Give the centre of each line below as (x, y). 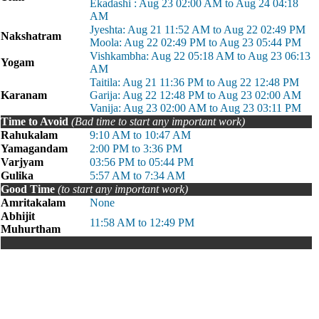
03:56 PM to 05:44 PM (142, 162)
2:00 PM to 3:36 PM (136, 148)
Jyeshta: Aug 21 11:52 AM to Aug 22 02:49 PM (198, 30)
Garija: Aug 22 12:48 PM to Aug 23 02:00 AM (195, 95)
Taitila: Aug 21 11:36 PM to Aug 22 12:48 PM (194, 82)
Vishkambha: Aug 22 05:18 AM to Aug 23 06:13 (200, 56)
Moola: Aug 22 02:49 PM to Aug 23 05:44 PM (195, 42)
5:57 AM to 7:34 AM (137, 176)
